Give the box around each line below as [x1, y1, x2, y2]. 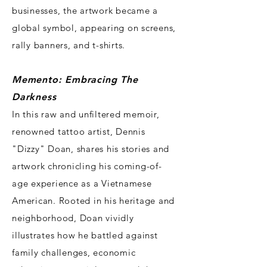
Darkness [12, 91, 57, 103]
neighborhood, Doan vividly [12, 212, 134, 224]
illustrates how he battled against [12, 229, 158, 241]
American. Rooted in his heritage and [12, 195, 175, 207]
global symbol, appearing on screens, [12, 22, 176, 34]
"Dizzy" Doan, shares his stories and [12, 143, 169, 155]
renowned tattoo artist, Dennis [12, 126, 145, 138]
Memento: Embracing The [12, 74, 138, 86]
